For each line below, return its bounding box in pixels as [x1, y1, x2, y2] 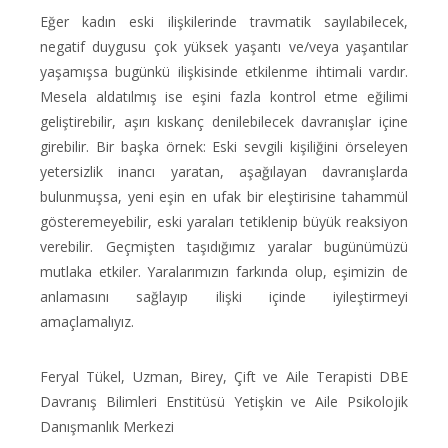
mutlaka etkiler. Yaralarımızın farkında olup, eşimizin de [40, 262, 408, 281]
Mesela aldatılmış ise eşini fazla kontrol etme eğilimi [40, 87, 408, 106]
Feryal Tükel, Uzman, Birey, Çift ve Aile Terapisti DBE [40, 367, 408, 386]
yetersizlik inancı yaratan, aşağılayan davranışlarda [40, 162, 408, 181]
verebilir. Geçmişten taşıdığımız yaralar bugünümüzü [40, 237, 408, 256]
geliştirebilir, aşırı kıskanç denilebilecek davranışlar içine [40, 112, 408, 131]
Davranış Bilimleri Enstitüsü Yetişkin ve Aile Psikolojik [40, 392, 408, 411]
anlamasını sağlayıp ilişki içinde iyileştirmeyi [40, 287, 408, 306]
